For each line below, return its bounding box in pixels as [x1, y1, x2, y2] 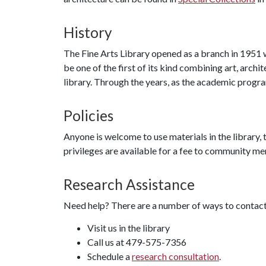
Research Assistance [64, 176, 195, 193]
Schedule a [87, 251, 132, 262]
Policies [64, 107, 113, 124]
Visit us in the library [87, 222, 170, 233]
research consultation [132, 251, 219, 262]
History [64, 24, 112, 41]
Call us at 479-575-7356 [87, 236, 186, 248]
